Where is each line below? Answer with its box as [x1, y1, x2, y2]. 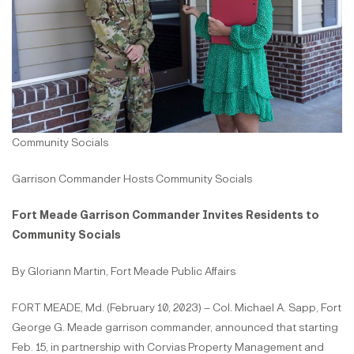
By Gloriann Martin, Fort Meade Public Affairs [12, 265, 235, 279]
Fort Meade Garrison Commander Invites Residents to [12, 209, 319, 223]
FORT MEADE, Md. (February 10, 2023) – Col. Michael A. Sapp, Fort [12, 301, 341, 315]
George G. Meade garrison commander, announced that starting [12, 321, 338, 335]
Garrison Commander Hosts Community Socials [12, 172, 252, 186]
